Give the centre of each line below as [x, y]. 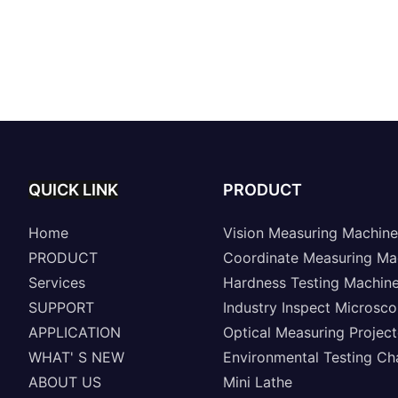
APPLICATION [74, 332]
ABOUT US [64, 382]
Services [56, 282]
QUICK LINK [73, 189]
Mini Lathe [257, 382]
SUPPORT [61, 307]
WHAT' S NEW [76, 357]
